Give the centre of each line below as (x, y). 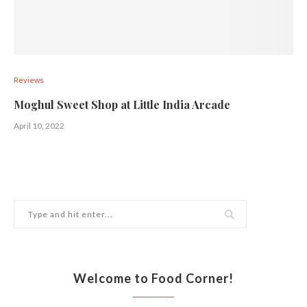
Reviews (29, 80)
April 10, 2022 (39, 126)
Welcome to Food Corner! (153, 278)
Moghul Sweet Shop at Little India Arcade (122, 105)
